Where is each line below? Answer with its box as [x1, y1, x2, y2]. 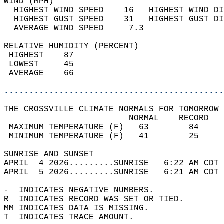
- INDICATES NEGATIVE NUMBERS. [4, 186, 164, 195]
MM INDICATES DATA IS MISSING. [4, 204, 159, 213]
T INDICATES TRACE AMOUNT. [4, 213, 144, 222]
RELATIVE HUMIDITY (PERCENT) [4, 42, 149, 51]
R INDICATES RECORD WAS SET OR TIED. [4, 195, 194, 204]
